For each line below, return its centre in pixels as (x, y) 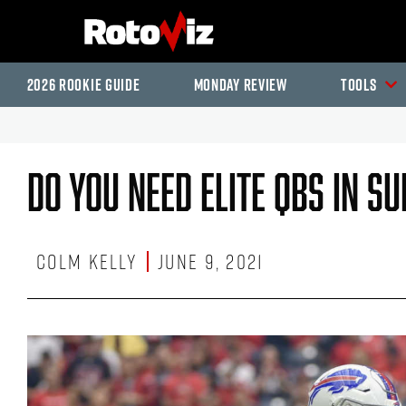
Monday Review (240, 85)
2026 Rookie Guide (83, 85)
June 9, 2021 (211, 261)
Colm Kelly (87, 261)
